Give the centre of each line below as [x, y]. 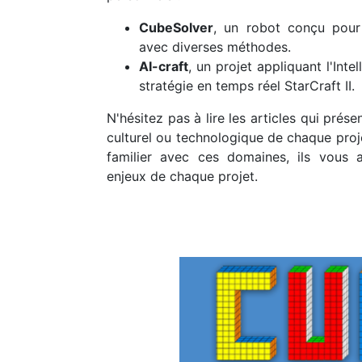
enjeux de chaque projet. [182, 176]
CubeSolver [176, 27]
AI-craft [164, 66]
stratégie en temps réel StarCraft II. [247, 86]
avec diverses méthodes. [215, 47]
